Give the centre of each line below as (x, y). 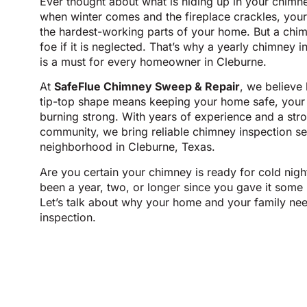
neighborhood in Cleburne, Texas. (127, 147)
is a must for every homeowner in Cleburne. (153, 62)
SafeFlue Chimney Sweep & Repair (147, 87)
